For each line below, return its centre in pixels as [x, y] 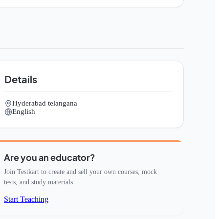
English [24, 111]
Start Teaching [26, 199]
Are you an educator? [50, 157]
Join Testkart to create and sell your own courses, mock [80, 172]
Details [21, 79]
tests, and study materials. [39, 182]
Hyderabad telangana [45, 103]
